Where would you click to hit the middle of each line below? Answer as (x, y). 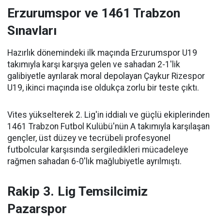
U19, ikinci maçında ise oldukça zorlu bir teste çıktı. (103, 88)
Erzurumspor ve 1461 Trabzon (94, 13)
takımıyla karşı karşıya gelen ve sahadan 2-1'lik (94, 64)
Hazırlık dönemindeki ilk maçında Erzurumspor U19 (102, 53)
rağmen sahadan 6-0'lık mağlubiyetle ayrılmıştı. (94, 161)
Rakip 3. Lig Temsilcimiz (77, 191)
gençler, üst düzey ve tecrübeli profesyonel (89, 138)
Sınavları (32, 31)
